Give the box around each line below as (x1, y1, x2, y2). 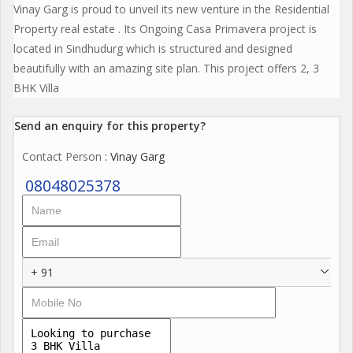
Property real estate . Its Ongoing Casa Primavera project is (13, 20, 317, 36)
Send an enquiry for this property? (14, 117, 206, 133)
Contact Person (22, 148, 102, 164)
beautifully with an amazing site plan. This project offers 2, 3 (13, 60, 319, 76)
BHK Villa (13, 80, 59, 95)
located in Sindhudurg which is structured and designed (13, 40, 292, 56)
